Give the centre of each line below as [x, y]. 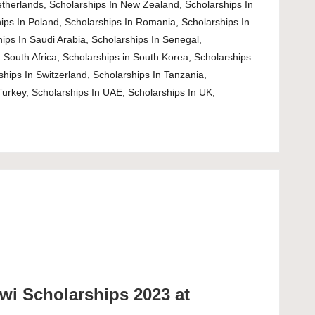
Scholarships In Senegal [145, 39]
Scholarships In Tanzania [148, 75]
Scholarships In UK [170, 92]
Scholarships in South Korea [125, 57]
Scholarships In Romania [120, 22]
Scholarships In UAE [77, 92]
